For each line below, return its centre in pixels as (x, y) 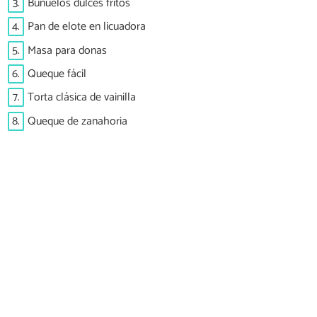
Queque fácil (57, 74)
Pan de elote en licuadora (87, 27)
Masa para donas (67, 50)
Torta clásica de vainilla (82, 98)
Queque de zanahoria (77, 121)
